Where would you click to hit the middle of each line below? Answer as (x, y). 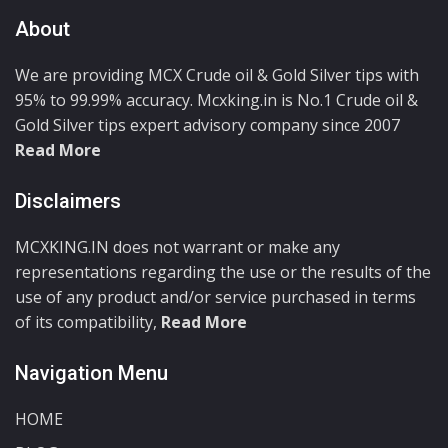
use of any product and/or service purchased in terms (215, 296)
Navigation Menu (91, 372)
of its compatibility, (88, 321)
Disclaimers (68, 200)
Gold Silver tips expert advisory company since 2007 (207, 124)
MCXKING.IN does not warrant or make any (177, 246)
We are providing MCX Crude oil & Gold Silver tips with (217, 74)
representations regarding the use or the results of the (223, 271)
